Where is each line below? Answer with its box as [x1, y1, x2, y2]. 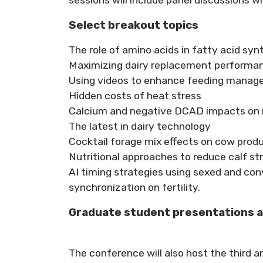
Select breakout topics [69, 18, 198, 32]
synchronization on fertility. [69, 181, 200, 194]
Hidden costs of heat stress [69, 90, 201, 102]
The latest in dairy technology [69, 120, 211, 133]
